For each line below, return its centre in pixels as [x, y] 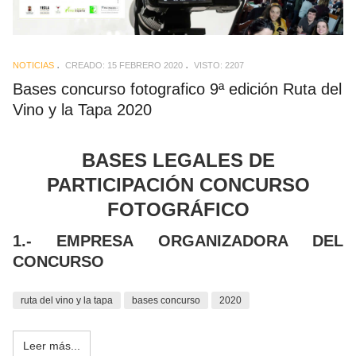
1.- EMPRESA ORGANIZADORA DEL [178, 241]
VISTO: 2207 [219, 66]
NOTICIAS [33, 66]
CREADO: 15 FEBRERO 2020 [124, 66]
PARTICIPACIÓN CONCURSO [178, 184]
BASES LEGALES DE [178, 160]
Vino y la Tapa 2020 [82, 110]
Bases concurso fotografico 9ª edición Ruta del [177, 89]
